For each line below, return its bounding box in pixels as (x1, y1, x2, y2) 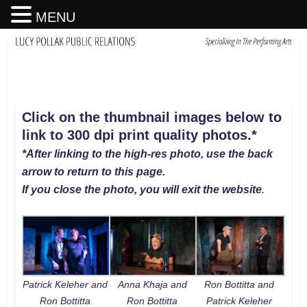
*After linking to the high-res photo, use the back (21, 148, 273, 160)
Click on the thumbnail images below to (21, 110, 282, 125)
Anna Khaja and (117, 278, 187, 290)
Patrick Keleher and (23, 278, 108, 290)
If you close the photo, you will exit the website (21, 184, 262, 196)
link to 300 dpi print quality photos (21, 127, 247, 143)
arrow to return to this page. (21, 166, 165, 178)
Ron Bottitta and (204, 278, 274, 290)
